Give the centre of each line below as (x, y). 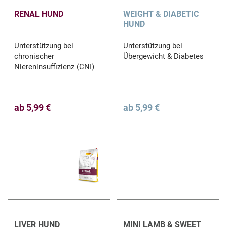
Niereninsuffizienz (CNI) (54, 67)
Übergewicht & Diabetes (163, 56)
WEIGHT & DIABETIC (161, 14)
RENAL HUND (39, 14)
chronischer (34, 56)
